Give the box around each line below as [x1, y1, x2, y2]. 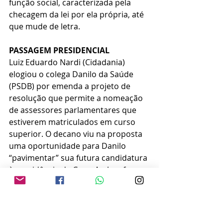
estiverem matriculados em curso [9, 116, 137, 127]
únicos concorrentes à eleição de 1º [9, 188, 144, 199]
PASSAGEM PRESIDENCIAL [9, 44, 110, 56]
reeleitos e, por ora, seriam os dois [9, 176, 141, 187]
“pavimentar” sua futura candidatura [9, 152, 149, 163]
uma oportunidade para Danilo [9, 140, 128, 151]
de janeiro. [9, 200, 49, 211]
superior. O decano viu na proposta [9, 128, 144, 139]
